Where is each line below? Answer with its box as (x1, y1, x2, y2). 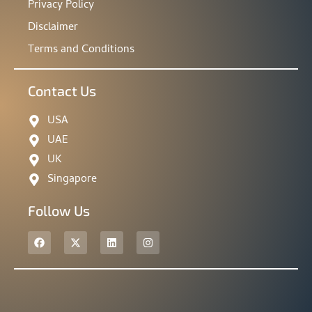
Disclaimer (28, 19, 78, 38)
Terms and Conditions (28, 41, 134, 60)
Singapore (47, 171, 97, 189)
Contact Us (28, 82, 96, 100)
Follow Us (28, 202, 90, 219)
